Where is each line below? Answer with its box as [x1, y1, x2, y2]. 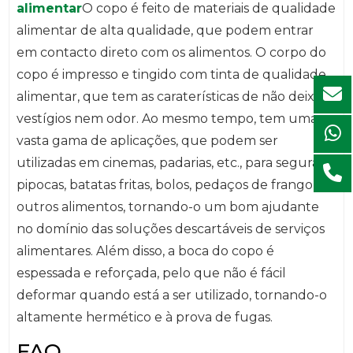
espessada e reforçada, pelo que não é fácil [16, 266, 286, 281]
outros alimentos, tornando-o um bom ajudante [16, 199, 319, 215]
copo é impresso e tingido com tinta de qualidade [16, 67, 326, 83]
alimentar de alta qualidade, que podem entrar [16, 23, 314, 39]
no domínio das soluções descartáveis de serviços [16, 221, 325, 237]
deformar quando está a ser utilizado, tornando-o [16, 288, 327, 303]
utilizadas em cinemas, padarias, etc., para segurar [16, 155, 325, 171]
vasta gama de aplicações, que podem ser [16, 133, 278, 149]
